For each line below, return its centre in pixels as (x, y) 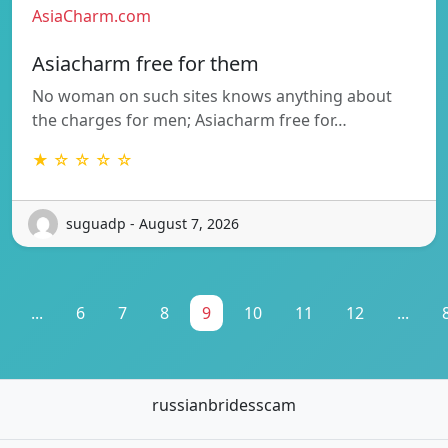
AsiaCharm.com (91, 15)
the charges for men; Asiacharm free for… (189, 119)
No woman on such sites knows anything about (212, 95)
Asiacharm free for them (145, 63)
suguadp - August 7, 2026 (152, 224)
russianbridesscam (224, 404)
